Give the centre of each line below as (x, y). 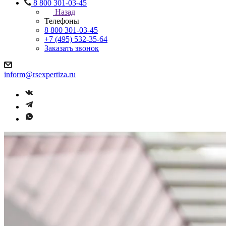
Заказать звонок (72, 48)
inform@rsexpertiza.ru (40, 74)
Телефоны (62, 21)
